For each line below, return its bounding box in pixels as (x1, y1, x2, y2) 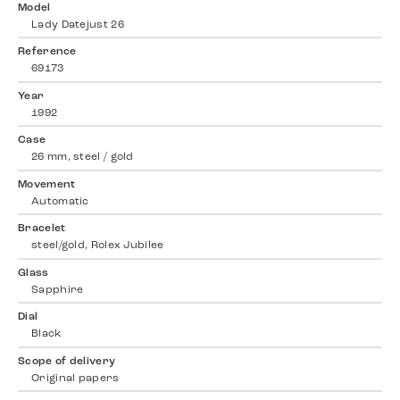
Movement (18, 179, 76, 190)
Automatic (31, 196, 89, 207)
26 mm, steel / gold (31, 152, 134, 163)
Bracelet (18, 223, 66, 235)
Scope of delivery (18, 355, 116, 367)
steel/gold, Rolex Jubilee (31, 240, 164, 252)
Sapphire (31, 284, 84, 296)
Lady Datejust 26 (31, 19, 124, 30)
